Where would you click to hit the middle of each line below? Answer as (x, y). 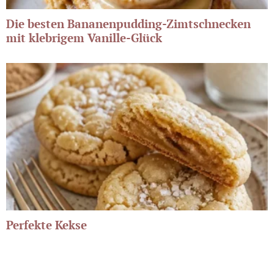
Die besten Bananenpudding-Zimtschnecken (128, 23)
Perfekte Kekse (46, 224)
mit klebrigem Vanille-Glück (84, 37)
